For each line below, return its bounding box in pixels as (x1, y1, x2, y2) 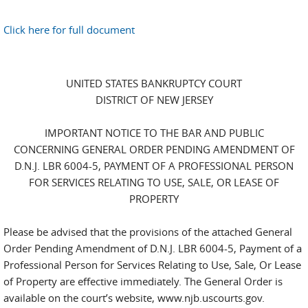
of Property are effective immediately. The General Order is (3, 274, 283, 288)
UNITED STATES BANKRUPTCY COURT (66, 76, 242, 90)
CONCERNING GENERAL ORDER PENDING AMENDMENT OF (13, 142, 295, 156)
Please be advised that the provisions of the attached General (3, 225, 292, 239)
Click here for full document (3, 23, 135, 36)
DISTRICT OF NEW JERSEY (95, 93, 213, 107)
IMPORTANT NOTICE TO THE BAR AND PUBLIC (44, 126, 264, 140)
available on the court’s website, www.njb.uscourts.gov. (3, 291, 265, 305)
